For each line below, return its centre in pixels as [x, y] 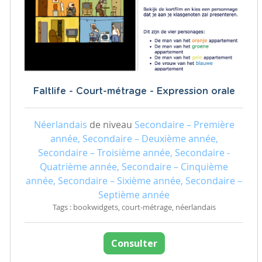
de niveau [111, 124]
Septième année [134, 194]
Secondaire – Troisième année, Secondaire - [134, 152]
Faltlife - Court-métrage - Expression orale [134, 91]
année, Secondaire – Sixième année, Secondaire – [134, 180]
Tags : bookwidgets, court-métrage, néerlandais [134, 207]
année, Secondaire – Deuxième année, [134, 138]
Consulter [134, 243]
